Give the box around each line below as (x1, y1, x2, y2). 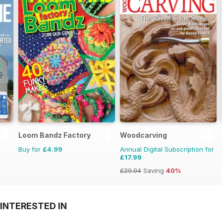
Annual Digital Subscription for (120, 145, 214, 154)
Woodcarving (120, 131, 167, 140)
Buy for (18, 145, 43, 154)
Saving (141, 166, 166, 175)
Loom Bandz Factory (18, 131, 91, 140)
